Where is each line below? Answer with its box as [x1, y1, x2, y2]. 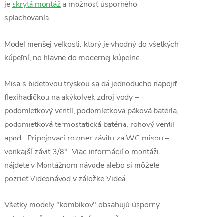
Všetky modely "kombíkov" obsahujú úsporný [4, 200, 160, 210]
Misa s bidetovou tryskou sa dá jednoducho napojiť [4, 78, 177, 89]
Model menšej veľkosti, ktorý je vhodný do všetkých [4, 39, 179, 49]
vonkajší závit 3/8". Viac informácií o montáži [4, 146, 159, 157]
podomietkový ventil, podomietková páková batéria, [4, 106, 179, 116]
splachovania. [4, 13, 53, 23]
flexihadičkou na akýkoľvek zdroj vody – [4, 92, 139, 103]
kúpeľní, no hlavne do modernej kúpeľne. [4, 52, 141, 63]
